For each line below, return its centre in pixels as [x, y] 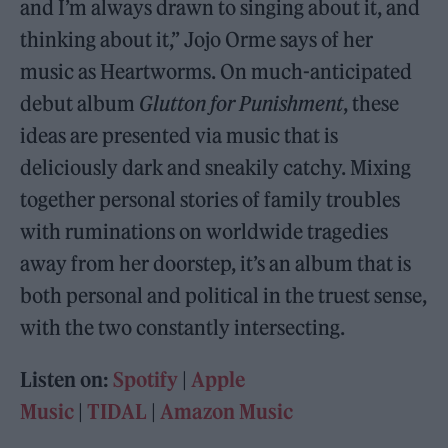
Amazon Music [227, 411]
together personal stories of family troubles [210, 199]
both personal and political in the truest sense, [224, 295]
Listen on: [67, 379]
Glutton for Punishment [241, 103]
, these [371, 103]
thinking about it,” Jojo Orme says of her [197, 39]
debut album [80, 103]
